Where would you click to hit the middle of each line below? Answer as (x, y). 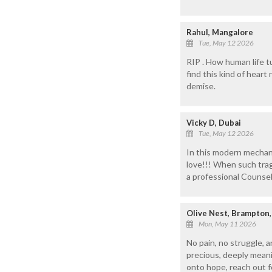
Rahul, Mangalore (220, 32)
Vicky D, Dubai (214, 122)
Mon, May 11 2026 (227, 223)
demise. (201, 86)
